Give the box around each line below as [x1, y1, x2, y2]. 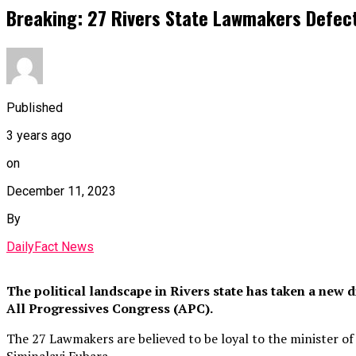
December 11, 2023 [6, 183, 116, 199]
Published [6, 99, 63, 115]
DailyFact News [6, 238, 94, 254]
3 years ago [6, 127, 72, 143]
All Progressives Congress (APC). [6, 299, 213, 317]
